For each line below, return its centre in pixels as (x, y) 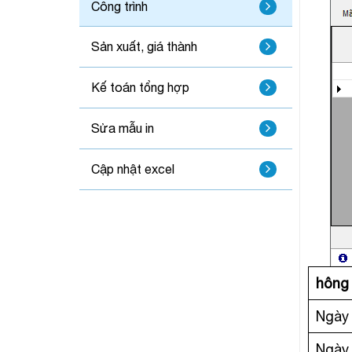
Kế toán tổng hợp (140, 88)
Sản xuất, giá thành (144, 47)
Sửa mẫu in (122, 128)
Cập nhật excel (132, 169)
